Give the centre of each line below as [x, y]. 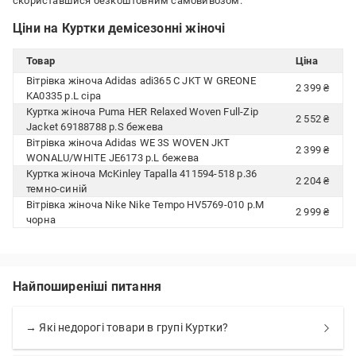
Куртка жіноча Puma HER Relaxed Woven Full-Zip [142, 112]
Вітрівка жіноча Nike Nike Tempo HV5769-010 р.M [145, 205]
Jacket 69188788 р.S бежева [95, 127]
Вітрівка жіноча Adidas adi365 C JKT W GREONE [141, 81]
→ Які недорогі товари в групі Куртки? [127, 327]
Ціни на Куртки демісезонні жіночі [119, 28]
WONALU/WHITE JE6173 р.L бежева [112, 158]
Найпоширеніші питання [87, 286]
